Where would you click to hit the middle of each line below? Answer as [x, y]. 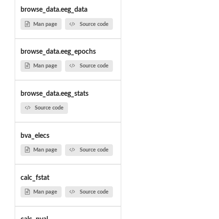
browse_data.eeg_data [54, 10]
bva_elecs [35, 136]
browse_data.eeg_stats [54, 94]
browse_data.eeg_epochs [58, 52]
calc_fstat [35, 178]
